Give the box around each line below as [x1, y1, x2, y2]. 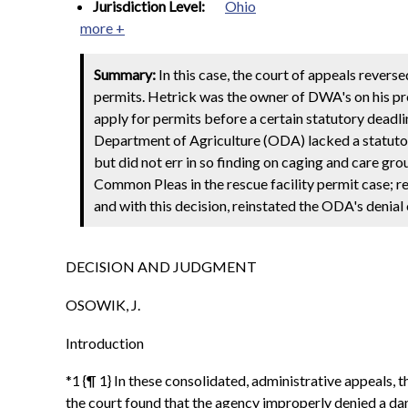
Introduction [66, 333, 144, 352]
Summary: [94, 66, 157, 84]
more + [80, 19, 125, 36]
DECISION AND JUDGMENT [66, 258, 257, 276]
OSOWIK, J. [66, 295, 140, 313]
